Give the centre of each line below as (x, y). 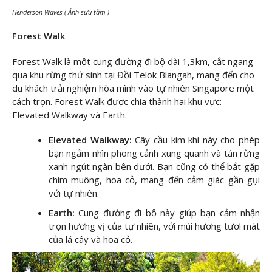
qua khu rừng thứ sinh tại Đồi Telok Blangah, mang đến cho (133, 74)
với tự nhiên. (74, 193)
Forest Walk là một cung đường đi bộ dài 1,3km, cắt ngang (133, 61)
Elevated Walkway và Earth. (70, 114)
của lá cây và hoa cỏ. (90, 240)
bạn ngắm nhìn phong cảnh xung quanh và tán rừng (154, 153)
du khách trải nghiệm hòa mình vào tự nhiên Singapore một (133, 88)
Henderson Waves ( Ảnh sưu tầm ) (62, 12)
